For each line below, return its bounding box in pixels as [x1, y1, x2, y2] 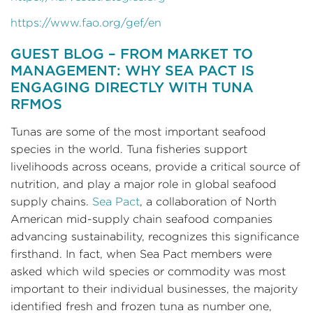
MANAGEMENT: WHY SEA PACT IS [10, 63, 254, 78]
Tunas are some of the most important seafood [10, 126, 266, 138]
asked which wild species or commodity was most [10, 265, 286, 277]
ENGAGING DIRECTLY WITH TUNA [10, 80, 254, 95]
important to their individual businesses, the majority [10, 283, 298, 295]
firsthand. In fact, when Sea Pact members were [10, 248, 272, 260]
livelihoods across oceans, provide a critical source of [10, 161, 300, 173]
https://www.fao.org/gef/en [10, 17, 161, 29]
